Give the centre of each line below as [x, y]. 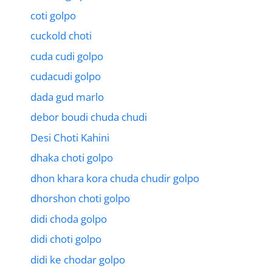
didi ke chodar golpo [78, 259]
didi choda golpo [69, 219]
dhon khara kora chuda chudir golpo [115, 178]
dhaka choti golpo [72, 158]
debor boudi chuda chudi [89, 117]
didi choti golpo [66, 239]
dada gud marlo [67, 97]
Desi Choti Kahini [70, 137]
